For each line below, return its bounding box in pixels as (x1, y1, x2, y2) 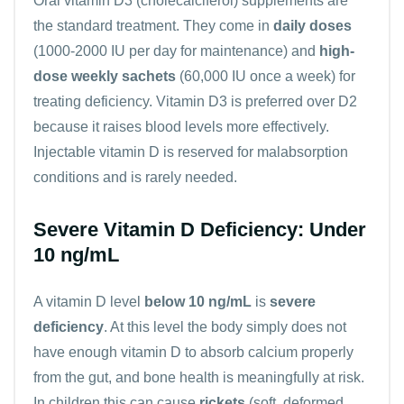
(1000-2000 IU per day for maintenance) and (33, 42, 319, 59)
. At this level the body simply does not (104, 318, 346, 335)
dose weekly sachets (33, 68, 176, 84)
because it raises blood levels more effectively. (33, 118, 329, 134)
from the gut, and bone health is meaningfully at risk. (33, 369, 364, 385)
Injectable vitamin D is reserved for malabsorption (33, 143, 348, 160)
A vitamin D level (33, 293, 144, 309)
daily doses (273, 17, 352, 33)
